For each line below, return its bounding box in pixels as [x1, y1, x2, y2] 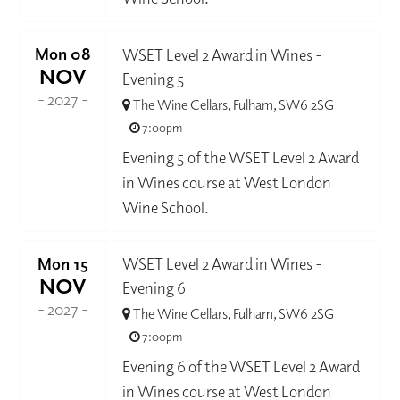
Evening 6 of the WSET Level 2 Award [122, 355, 361, 377]
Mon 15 [37, 253, 89, 273]
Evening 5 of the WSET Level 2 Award [122, 146, 360, 168]
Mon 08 [35, 44, 92, 64]
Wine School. [122, 196, 210, 218]
